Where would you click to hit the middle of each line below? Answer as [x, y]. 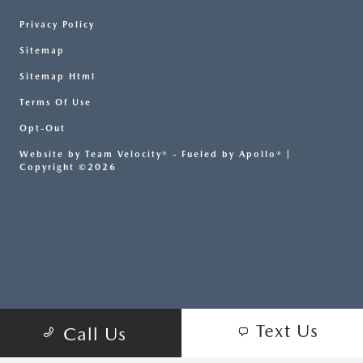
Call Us [95, 334]
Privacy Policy [57, 25]
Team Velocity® [127, 155]
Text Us [287, 331]
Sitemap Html [58, 77]
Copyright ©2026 [68, 168]
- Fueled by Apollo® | [230, 155]
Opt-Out [43, 129]
